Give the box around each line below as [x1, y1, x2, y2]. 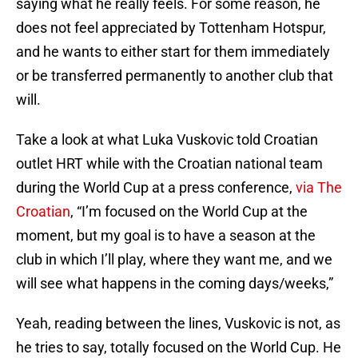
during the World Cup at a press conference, [16, 179, 296, 197]
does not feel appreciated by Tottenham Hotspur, [16, 19, 326, 37]
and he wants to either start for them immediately [16, 43, 330, 61]
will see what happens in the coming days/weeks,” [16, 275, 333, 292]
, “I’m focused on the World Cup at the [70, 203, 308, 221]
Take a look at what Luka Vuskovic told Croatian [16, 131, 318, 149]
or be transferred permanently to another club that [16, 67, 333, 85]
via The [296, 179, 342, 197]
